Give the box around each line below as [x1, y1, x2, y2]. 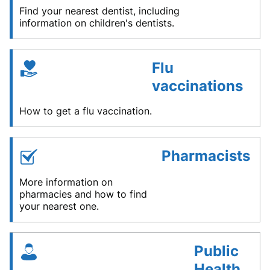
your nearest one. [19, 200, 99, 213]
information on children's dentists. [19, 17, 174, 30]
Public [193, 242, 239, 260]
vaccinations [152, 77, 243, 95]
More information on [19, 176, 113, 189]
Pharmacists [161, 147, 250, 165]
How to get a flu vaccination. [19, 105, 152, 118]
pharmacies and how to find [19, 188, 147, 201]
